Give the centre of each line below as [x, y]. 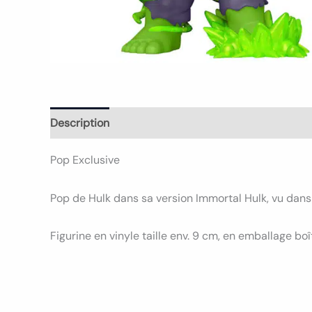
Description [80, 123]
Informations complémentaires [202, 123]
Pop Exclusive [85, 160]
